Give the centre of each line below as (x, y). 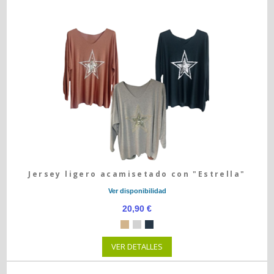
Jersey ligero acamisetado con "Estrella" (137, 174)
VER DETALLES (137, 246)
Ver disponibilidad (137, 191)
